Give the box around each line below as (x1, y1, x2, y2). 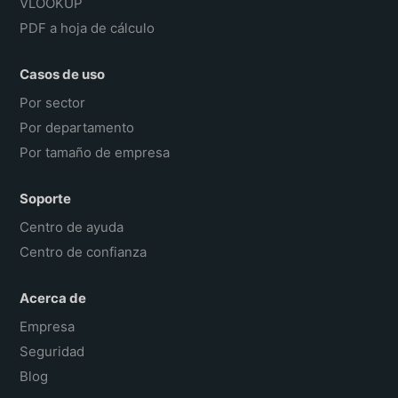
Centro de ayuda (20, 219, 124, 236)
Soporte (20, 190, 72, 208)
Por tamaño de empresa (20, 144, 171, 162)
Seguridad (20, 343, 85, 361)
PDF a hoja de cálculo (20, 20, 155, 37)
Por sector (20, 94, 86, 112)
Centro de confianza (20, 243, 147, 261)
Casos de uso (20, 66, 106, 84)
